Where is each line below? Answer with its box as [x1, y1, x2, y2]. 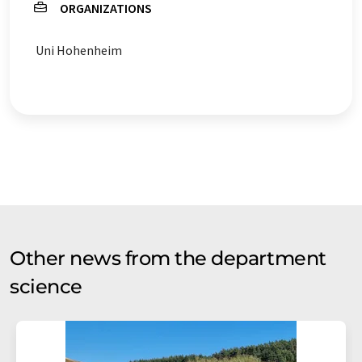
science [10, 274, 82, 298]
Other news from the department [10, 246, 326, 270]
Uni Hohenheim [36, 41, 122, 58]
